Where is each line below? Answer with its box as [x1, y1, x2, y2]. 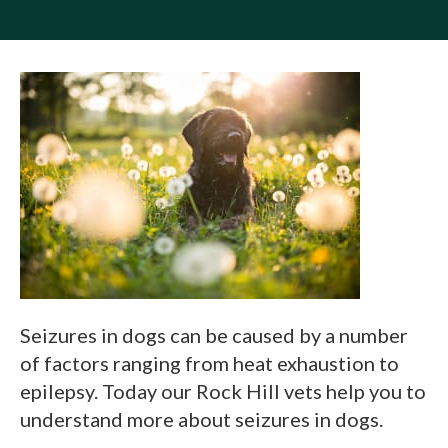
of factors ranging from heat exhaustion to [20, 350, 399, 375]
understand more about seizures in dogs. [20, 406, 383, 431]
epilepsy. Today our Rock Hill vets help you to [20, 378, 426, 403]
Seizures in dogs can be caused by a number [20, 322, 408, 347]
